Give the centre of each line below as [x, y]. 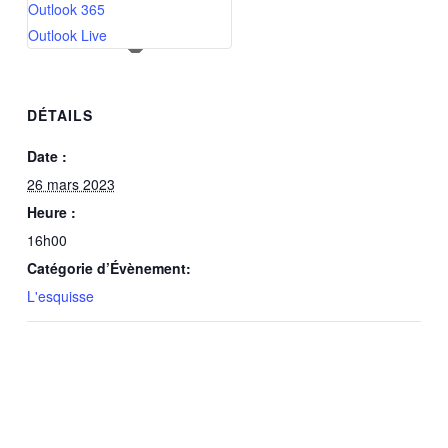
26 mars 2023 [70, 184]
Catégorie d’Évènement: [108, 268]
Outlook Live [67, 35]
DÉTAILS [59, 115]
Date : [46, 156]
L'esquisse [60, 296]
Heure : [51, 212]
